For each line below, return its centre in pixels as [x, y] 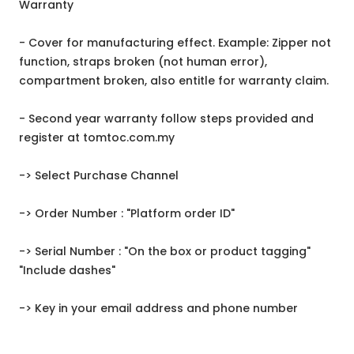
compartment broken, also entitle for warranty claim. [174, 81]
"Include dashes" [67, 271]
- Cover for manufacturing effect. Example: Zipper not [175, 43]
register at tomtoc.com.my [97, 138]
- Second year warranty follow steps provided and [166, 119]
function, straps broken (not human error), [143, 62]
